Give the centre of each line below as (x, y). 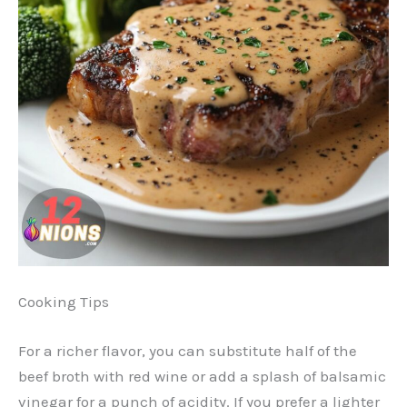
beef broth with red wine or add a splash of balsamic (202, 376)
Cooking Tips (64, 302)
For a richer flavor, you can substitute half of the (188, 350)
